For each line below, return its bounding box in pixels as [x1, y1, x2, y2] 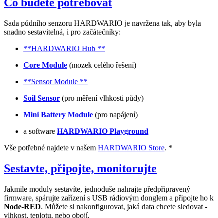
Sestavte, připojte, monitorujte [4, 162, 157, 175]
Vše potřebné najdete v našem [4, 144, 98, 152]
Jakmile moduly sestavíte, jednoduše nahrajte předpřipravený [4, 184, 190, 193]
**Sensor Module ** [23, 77, 88, 86]
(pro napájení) [93, 110, 138, 119]
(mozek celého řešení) [67, 61, 136, 70]
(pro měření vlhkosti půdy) [60, 94, 144, 103]
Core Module [23, 61, 67, 70]
